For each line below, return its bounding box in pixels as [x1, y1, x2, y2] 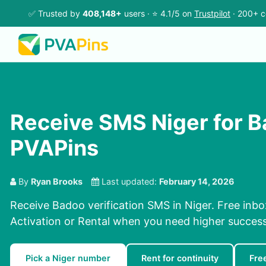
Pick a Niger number [26, 253, 110, 264]
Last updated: [99, 176, 159, 187]
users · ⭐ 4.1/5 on [122, 8, 194, 18]
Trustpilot [194, 8, 230, 18]
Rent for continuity [141, 253, 218, 264]
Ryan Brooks [31, 176, 83, 187]
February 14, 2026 [159, 176, 235, 187]
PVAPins [10, 135, 99, 161]
